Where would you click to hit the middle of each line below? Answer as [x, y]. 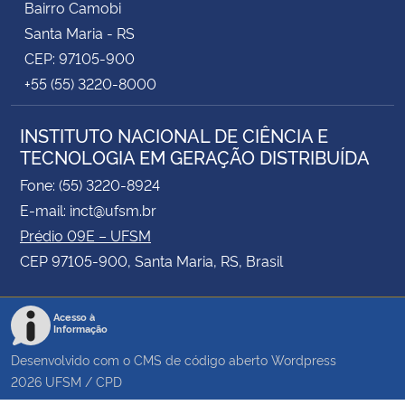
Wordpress [304, 359]
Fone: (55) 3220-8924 [90, 184]
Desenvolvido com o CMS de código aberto [141, 359]
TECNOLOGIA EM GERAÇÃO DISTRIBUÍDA [195, 156]
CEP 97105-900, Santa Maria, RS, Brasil [151, 260]
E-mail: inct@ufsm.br [88, 209]
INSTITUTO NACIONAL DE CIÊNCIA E [174, 134]
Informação [80, 328]
